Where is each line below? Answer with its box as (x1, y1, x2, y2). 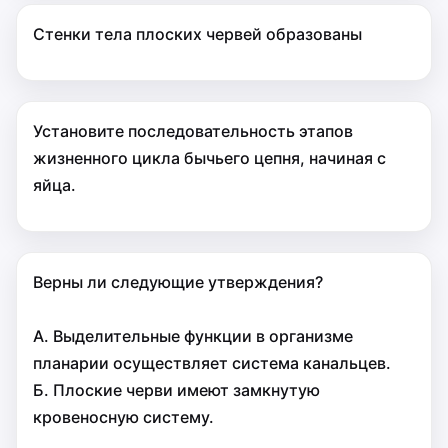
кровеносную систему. (33, 407, 214, 427)
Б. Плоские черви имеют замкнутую (33, 380, 320, 400)
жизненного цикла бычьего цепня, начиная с (33, 148, 386, 168)
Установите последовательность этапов (33, 121, 353, 141)
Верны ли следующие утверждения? (33, 272, 323, 292)
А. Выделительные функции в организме (33, 326, 353, 346)
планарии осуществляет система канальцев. (33, 353, 391, 373)
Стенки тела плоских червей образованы (33, 24, 362, 44)
